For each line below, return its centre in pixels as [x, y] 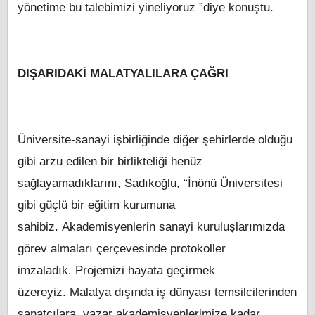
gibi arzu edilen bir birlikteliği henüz [110, 162]
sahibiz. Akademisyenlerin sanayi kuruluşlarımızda [151, 227]
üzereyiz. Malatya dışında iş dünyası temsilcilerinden [157, 292]
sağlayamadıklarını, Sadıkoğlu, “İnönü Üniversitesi [150, 184]
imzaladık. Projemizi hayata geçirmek [116, 271]
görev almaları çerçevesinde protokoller [122, 249]
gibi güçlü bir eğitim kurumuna [96, 205]
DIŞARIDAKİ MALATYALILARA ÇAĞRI [123, 74]
